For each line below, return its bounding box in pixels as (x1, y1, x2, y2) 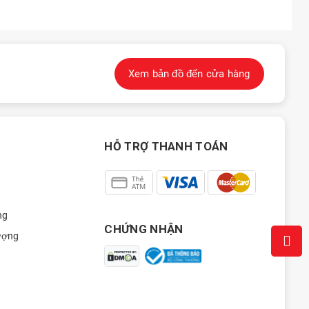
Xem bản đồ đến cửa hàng (128, 67, 250, 80)
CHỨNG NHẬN (104, 222, 183, 237)
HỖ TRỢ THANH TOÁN (104, 139, 228, 154)
